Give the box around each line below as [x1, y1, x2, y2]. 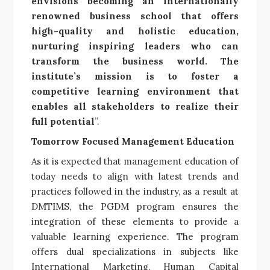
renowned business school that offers [31, 10, 239, 22]
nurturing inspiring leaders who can [31, 40, 239, 52]
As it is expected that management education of [31, 155, 239, 167]
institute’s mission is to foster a [31, 70, 239, 82]
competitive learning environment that [31, 85, 239, 97]
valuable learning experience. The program [31, 230, 239, 242]
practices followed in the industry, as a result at [31, 185, 239, 197]
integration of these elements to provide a [31, 215, 239, 227]
